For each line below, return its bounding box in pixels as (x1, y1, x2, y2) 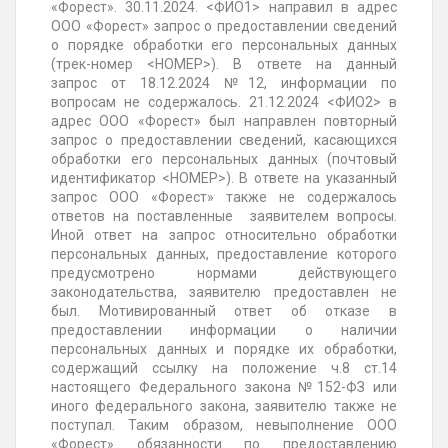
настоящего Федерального (51, 379, 245, 396)
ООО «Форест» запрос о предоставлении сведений (51, 18, 397, 35)
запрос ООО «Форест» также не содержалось (51, 189, 397, 206)
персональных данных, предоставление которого (51, 246, 397, 263)
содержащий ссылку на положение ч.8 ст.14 (51, 360, 397, 377)
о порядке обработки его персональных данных (51, 37, 397, 54)
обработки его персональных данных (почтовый (51, 151, 397, 168)
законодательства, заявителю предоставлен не (51, 284, 397, 301)
